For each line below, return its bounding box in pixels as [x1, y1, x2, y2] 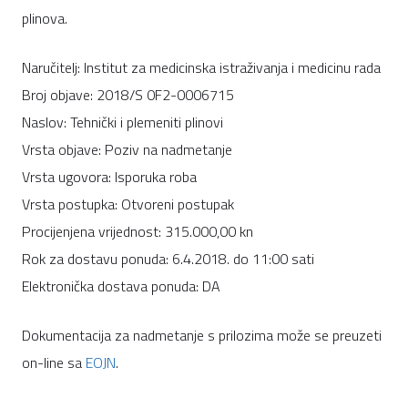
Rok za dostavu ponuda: [22, 248, 168, 270]
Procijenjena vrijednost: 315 [22, 220, 189, 243]
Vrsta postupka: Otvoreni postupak [22, 193, 234, 216]
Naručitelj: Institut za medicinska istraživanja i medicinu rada [22, 56, 381, 79]
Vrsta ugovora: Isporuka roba [22, 166, 197, 189]
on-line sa [22, 352, 86, 374]
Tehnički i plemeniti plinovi [70, 111, 223, 134]
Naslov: [22, 111, 70, 134]
